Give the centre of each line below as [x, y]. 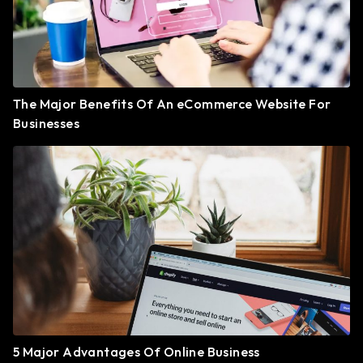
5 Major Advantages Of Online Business [137, 352]
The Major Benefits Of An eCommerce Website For [172, 104]
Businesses [47, 123]
